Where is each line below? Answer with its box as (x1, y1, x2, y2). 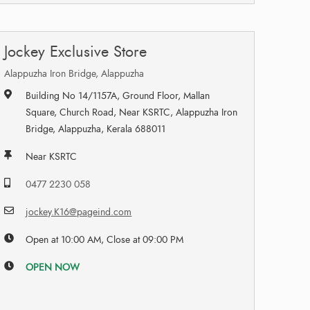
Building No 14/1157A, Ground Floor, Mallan (26, 89, 210, 102)
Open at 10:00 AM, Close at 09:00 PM (26, 232, 184, 246)
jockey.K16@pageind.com (26, 205, 132, 219)
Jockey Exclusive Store (4, 40, 147, 62)
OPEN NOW (26, 260, 80, 274)
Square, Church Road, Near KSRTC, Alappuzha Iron (26, 105, 238, 119)
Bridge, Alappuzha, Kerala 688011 (26, 122, 166, 136)
